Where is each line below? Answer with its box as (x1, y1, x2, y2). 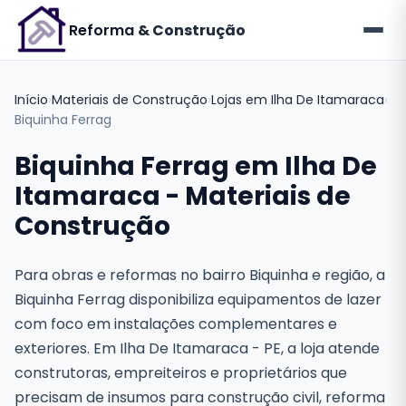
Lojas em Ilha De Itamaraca (211, 91, 384, 109)
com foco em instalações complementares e (14, 314, 337, 334)
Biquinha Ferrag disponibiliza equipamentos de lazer (14, 289, 382, 310)
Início (14, 91, 48, 109)
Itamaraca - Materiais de (14, 179, 351, 214)
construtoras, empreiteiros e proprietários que (14, 362, 347, 383)
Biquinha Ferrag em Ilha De (14, 149, 377, 184)
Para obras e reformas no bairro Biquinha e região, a (14, 265, 385, 285)
